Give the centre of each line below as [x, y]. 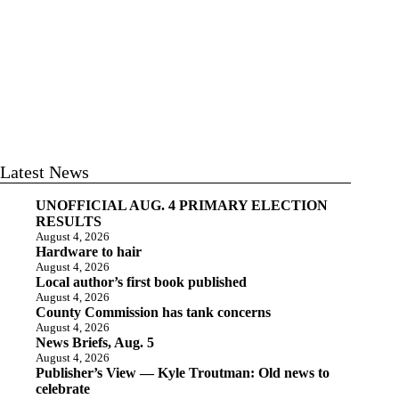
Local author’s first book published [141, 281]
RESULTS [69, 221]
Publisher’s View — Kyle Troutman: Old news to [183, 372]
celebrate [63, 388]
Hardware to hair [89, 251]
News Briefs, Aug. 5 [95, 342]
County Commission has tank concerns [153, 312]
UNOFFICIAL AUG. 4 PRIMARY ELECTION [182, 205]
